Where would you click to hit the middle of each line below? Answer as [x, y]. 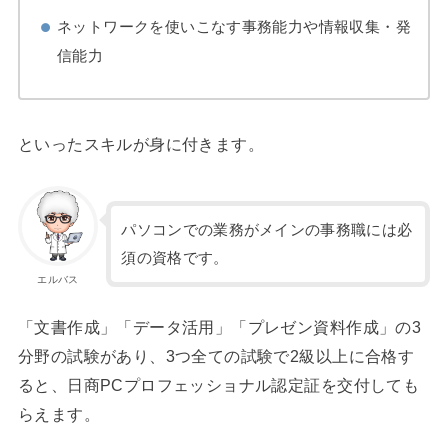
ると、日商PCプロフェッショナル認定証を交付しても [218, 385]
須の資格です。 [175, 257]
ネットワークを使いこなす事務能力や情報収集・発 [234, 27]
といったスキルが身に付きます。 [141, 144]
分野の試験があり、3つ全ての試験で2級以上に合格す [216, 356]
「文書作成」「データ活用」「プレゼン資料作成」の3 [219, 327]
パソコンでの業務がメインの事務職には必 [267, 229]
